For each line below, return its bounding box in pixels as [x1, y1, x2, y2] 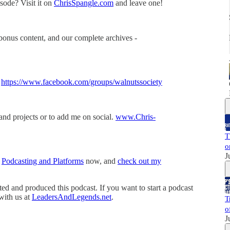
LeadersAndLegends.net [32, 192, 111, 201]
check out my [118, 156, 161, 165]
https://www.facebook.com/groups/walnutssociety [1, 77, 162, 86]
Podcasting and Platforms [2, 156, 84, 165]
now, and [84, 156, 118, 165]
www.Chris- [116, 112, 156, 121]
